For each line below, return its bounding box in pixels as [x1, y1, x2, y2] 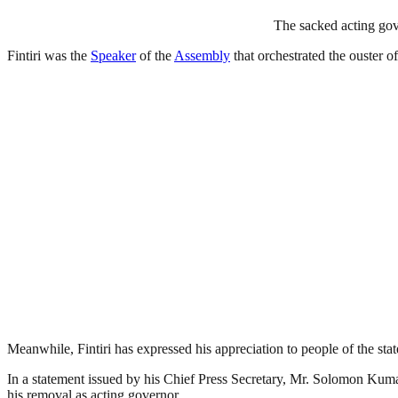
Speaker [91, 47, 136, 63]
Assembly [174, 47, 230, 63]
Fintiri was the [7, 47, 91, 63]
